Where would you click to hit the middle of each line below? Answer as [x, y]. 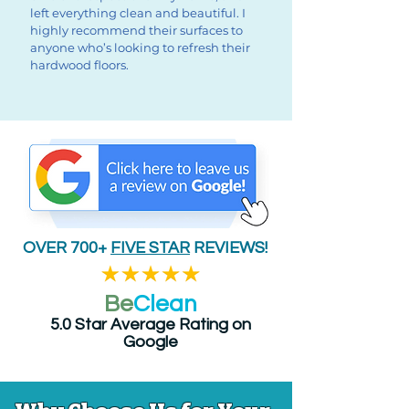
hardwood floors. [79, 65]
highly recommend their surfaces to [136, 30]
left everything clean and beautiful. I [138, 13]
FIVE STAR [150, 248]
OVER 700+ [67, 248]
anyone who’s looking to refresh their [140, 47]
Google [151, 342]
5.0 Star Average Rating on [151, 325]
